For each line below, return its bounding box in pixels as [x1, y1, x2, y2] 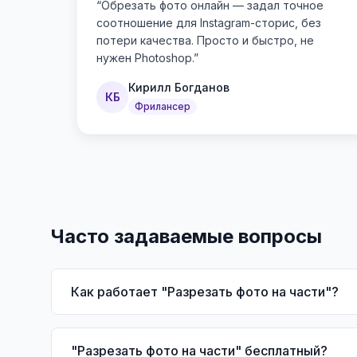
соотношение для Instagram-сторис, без [96, 16, 321, 29]
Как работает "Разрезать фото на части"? [71, 284, 339, 300]
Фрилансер [135, 100, 190, 112]
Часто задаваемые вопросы [51, 225, 322, 248]
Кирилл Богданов [128, 80, 229, 94]
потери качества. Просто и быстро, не [96, 33, 314, 47]
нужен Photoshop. [96, 51, 194, 65]
